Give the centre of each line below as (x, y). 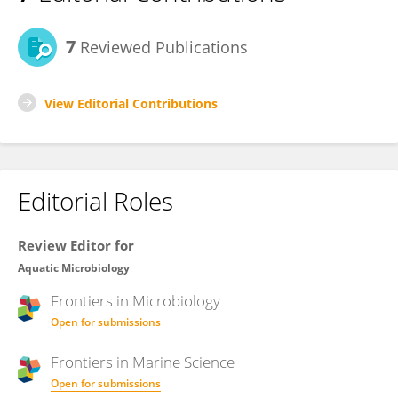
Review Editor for (76, 245)
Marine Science (183, 362)
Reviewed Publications (162, 47)
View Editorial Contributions (131, 103)
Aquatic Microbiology (74, 268)
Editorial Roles (96, 201)
